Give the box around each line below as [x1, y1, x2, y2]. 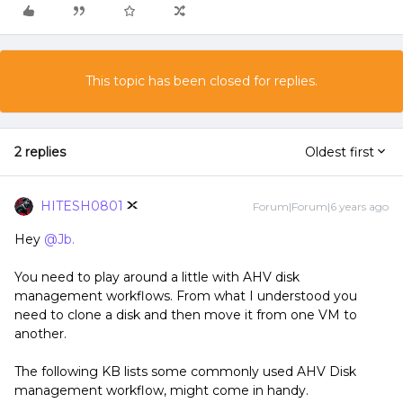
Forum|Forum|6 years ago [253, 200, 389, 213]
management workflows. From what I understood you [14, 288, 357, 304]
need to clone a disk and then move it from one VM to [14, 307, 357, 323]
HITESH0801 [40, 198, 123, 214]
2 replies [14, 144, 66, 160]
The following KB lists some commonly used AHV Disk [14, 363, 356, 380]
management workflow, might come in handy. [14, 382, 312, 399]
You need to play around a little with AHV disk [14, 269, 300, 285]
